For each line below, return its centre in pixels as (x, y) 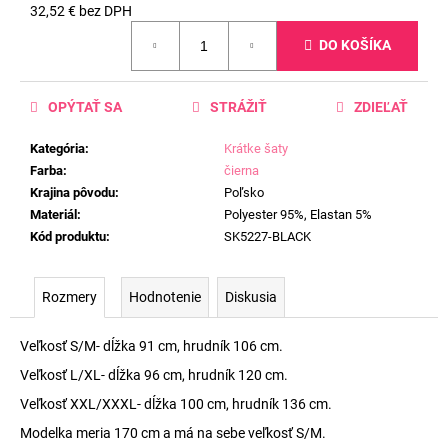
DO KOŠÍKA (355, 45)
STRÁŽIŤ (238, 106)
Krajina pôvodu (72, 192)
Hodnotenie (165, 296)
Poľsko (244, 192)
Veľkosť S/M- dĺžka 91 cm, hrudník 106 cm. (151, 345)
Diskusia (251, 296)
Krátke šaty (256, 148)
